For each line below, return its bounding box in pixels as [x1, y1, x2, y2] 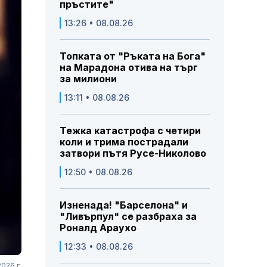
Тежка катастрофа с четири [60, 125, 201, 137]
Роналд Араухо [60, 222, 136, 234]
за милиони [60, 73, 117, 85]
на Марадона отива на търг [60, 61, 198, 74]
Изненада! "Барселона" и [60, 199, 188, 212]
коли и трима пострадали [60, 136, 188, 148]
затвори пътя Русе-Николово [60, 147, 206, 160]
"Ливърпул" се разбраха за [60, 210, 197, 223]
